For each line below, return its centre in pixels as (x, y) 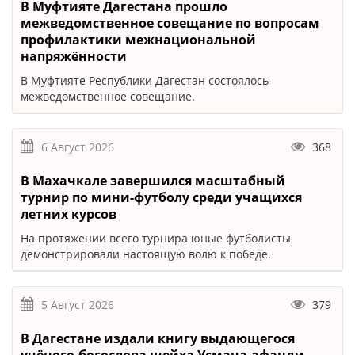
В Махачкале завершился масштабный (153, 181)
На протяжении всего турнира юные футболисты (156, 238)
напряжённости (74, 56)
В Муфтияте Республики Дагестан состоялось (145, 80)
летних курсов (69, 214)
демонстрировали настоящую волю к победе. (146, 254)
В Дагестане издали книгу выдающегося (158, 338)
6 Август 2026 (78, 147)
